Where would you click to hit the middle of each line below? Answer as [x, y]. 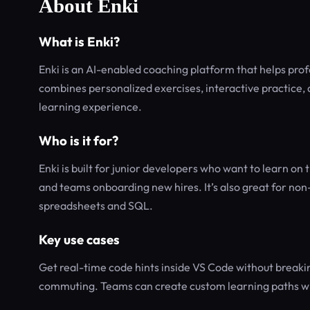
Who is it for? [79, 140]
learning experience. [90, 107]
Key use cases [79, 239]
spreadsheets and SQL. [96, 206]
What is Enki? [79, 42]
